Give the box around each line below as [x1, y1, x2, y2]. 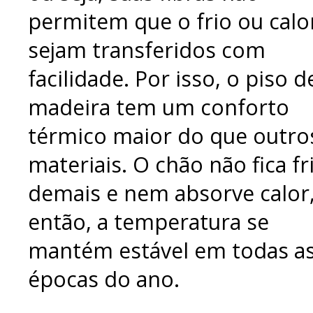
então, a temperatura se [28, 207, 269, 236]
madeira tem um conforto [28, 92, 289, 122]
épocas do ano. [28, 264, 180, 293]
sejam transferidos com [28, 35, 265, 64]
